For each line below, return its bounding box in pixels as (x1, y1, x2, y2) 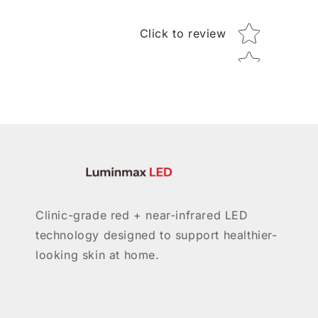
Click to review (139, 26, 226, 40)
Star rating (234, 21, 296, 35)
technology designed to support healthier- (35, 228, 278, 243)
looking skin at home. (35, 248, 160, 263)
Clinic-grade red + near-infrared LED (35, 208, 248, 223)
